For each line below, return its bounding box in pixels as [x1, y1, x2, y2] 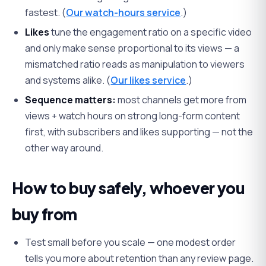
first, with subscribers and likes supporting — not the [25, 125, 254, 138]
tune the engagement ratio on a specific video [49, 25, 252, 39]
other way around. [25, 141, 104, 154]
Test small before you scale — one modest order [25, 235, 236, 249]
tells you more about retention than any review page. [25, 251, 254, 265]
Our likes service [110, 73, 186, 87]
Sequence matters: [25, 93, 116, 106]
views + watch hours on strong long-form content [25, 109, 240, 122]
